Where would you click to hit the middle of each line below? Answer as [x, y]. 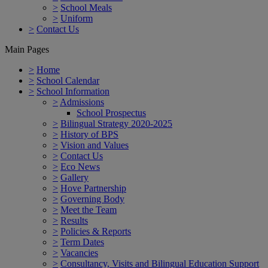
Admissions [82, 102]
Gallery [74, 177]
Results [74, 220]
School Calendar [68, 80]
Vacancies [79, 252]
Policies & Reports [96, 231]
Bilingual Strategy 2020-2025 [116, 123]
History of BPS [89, 134]
